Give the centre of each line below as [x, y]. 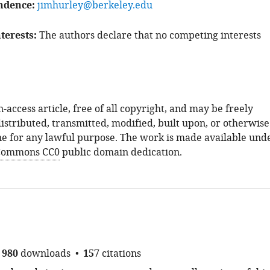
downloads [45, 254]
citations [121, 254]
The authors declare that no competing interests [150, 36]
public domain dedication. [121, 152]
